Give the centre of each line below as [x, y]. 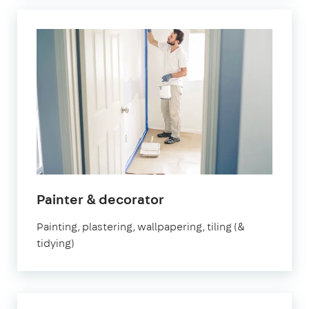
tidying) [56, 243]
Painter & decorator [100, 199]
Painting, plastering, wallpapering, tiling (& [141, 226]
